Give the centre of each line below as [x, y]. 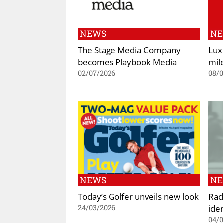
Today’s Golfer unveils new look [138, 196]
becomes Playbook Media [127, 62]
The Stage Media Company [129, 50]
